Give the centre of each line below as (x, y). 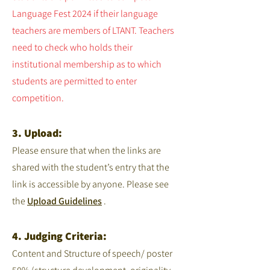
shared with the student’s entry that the (91, 167)
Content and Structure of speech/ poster (92, 253)
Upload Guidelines (64, 201)
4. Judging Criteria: (59, 236)
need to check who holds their (72, 47)
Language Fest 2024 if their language (85, 14)
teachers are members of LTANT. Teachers (93, 30)
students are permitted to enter (74, 81)
